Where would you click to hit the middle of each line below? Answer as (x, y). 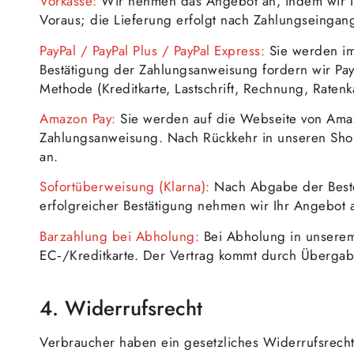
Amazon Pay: (78, 118)
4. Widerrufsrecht (121, 308)
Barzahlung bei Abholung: (119, 236)
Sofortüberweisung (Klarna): (125, 187)
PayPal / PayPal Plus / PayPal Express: (152, 50)
